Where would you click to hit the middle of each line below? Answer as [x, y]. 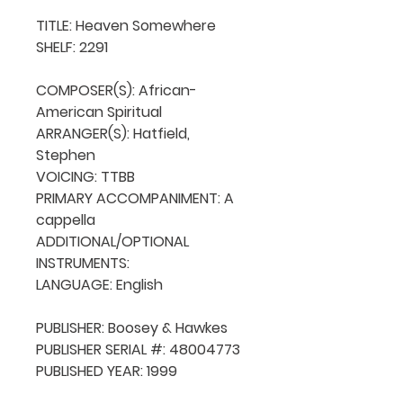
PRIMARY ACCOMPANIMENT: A [135, 198]
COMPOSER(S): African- [116, 90]
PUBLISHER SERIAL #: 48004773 [138, 349]
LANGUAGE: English [99, 284]
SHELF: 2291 [72, 47]
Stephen [66, 155]
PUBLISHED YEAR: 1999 [107, 371]
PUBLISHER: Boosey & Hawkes [132, 327]
